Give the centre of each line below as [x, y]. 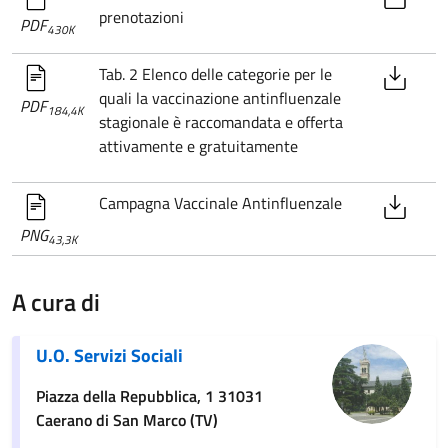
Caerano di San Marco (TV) [127, 419]
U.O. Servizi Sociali [109, 355]
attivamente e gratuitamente [198, 145]
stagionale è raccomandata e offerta [221, 121]
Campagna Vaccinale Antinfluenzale [220, 202]
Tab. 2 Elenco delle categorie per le [215, 73]
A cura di [56, 301]
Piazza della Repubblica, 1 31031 [149, 395]
